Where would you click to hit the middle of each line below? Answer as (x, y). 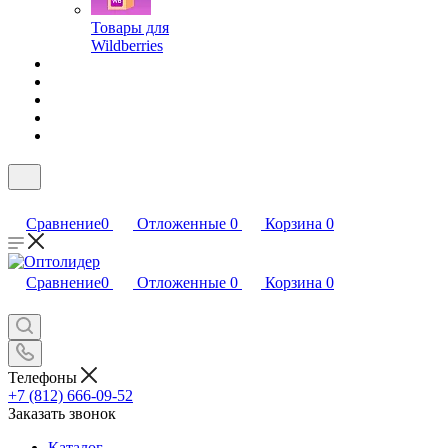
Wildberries (127, 45)
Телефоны (44, 377)
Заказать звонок (62, 413)
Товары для (130, 27)
